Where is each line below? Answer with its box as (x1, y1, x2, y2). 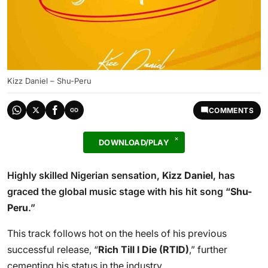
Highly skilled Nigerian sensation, (7, 169, 162, 181)
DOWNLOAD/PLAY (99, 138, 169, 147)
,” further (189, 243, 227, 255)
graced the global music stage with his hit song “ (7, 185, 230, 197)
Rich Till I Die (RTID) (98, 243, 189, 255)
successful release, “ (7, 243, 98, 255)
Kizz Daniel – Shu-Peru (7, 76, 92, 86)
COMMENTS (208, 105, 254, 115)
